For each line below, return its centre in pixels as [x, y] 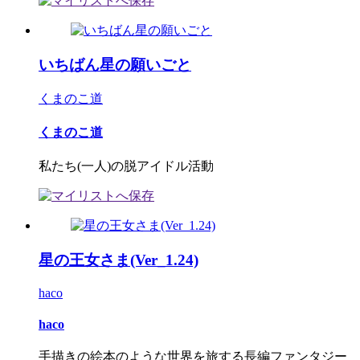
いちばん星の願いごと [115, 64]
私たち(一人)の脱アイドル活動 [126, 166]
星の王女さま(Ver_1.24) [119, 260]
